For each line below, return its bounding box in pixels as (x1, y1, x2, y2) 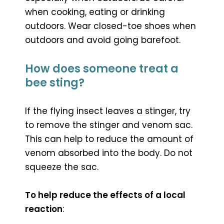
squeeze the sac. (25, 160, 98, 173)
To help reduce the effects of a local (25, 188, 185, 201)
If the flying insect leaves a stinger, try (25, 104, 190, 117)
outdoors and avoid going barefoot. (25, 33, 180, 46)
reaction (25, 202, 62, 215)
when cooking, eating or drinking (25, 5, 165, 18)
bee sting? (25, 74, 84, 90)
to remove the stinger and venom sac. (25, 118, 192, 131)
